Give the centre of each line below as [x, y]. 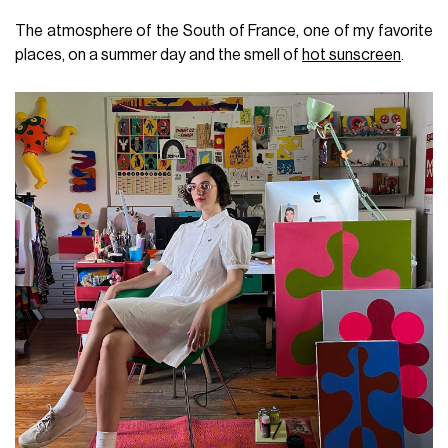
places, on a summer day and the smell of [159, 55]
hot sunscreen [352, 55]
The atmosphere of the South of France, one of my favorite [224, 31]
